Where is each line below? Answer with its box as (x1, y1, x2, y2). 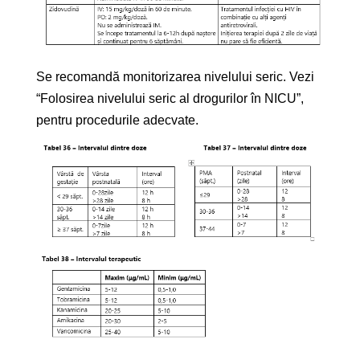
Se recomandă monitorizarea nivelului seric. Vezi (36, 69, 314, 84)
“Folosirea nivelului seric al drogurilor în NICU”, (36, 91, 304, 105)
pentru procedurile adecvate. (36, 112, 198, 127)
